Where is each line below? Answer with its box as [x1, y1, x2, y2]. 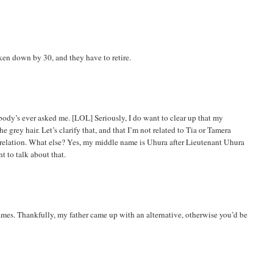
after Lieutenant [168, 136, 224, 147]
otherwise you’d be [183, 208, 248, 220]
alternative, [146, 208, 184, 220]
